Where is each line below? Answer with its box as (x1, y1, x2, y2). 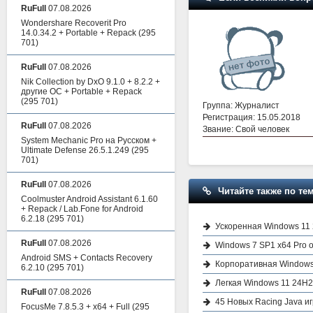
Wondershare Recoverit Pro (21, 18, 126, 28)
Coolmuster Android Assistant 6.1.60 (21, 194, 158, 204)
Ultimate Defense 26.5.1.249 (21, 145, 129, 155)
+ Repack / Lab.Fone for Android (21, 204, 143, 214)
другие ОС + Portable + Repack (21, 87, 142, 96)
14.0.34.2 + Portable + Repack (21, 28, 136, 38)
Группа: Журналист (203, 100, 279, 110)
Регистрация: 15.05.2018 (203, 112, 300, 122)
